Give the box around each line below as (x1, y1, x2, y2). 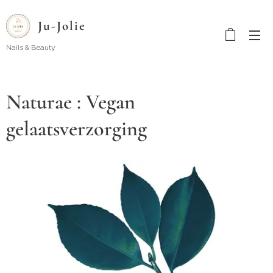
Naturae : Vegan (6, 90, 135, 115)
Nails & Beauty (6, 42, 55, 52)
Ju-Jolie (38, 18, 86, 34)
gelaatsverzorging (6, 116, 147, 141)
